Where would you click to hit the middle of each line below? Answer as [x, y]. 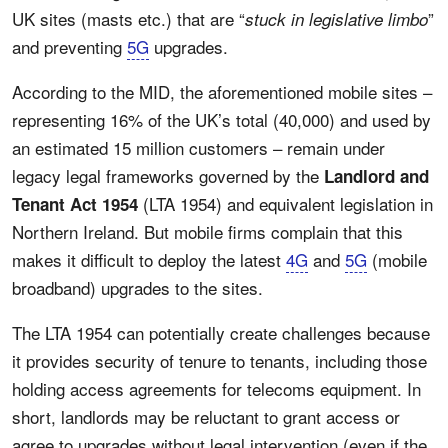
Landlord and [374, 176]
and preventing [69, 46]
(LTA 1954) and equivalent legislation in [285, 203]
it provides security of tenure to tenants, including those [219, 360]
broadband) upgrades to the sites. [137, 287]
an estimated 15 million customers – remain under [198, 147]
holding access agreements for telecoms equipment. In [216, 388]
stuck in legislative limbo [336, 19]
